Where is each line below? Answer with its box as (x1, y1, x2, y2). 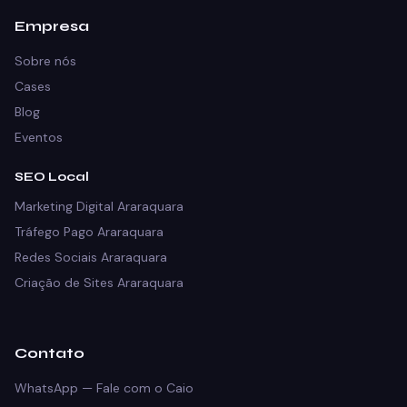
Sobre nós (15, 53, 76, 69)
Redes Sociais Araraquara (15, 249, 167, 265)
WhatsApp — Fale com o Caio (15, 380, 194, 396)
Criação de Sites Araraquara (15, 274, 184, 291)
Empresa (15, 17, 89, 35)
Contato (15, 344, 84, 362)
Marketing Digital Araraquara (15, 198, 184, 214)
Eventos (15, 129, 63, 145)
